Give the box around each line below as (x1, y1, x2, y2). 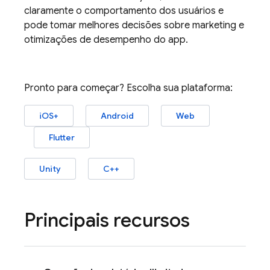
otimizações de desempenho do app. (24, 34, 188, 46)
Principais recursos (24, 208, 190, 232)
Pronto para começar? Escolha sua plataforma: (24, 82, 233, 94)
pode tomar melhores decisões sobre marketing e (24, 19, 244, 31)
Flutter (49, 132, 75, 143)
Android (101, 110, 134, 121)
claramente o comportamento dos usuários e (24, 5, 224, 17)
